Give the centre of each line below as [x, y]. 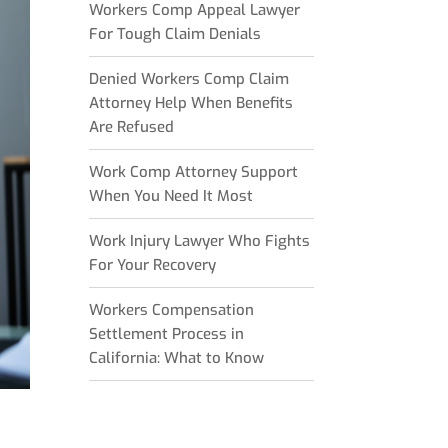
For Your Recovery [153, 265]
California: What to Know [177, 358]
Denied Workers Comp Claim [189, 79]
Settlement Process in [167, 334]
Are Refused [132, 127]
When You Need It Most [171, 196]
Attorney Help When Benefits [191, 103]
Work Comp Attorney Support [194, 172]
